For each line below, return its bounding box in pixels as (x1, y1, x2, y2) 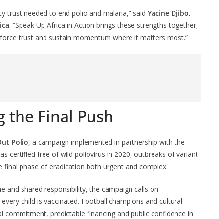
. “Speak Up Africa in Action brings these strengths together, (9, 20, 198, 30)
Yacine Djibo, (148, 8, 191, 18)
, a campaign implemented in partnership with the (28, 137, 185, 147)
